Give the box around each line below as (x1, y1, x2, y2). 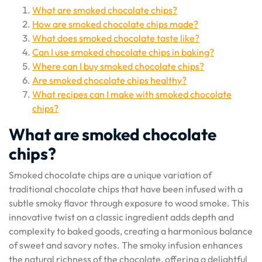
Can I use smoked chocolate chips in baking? (32, 46, 214, 58)
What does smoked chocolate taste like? (32, 32, 199, 44)
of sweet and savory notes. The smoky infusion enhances (9, 239, 243, 251)
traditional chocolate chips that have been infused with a (9, 183, 243, 195)
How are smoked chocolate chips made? (32, 18, 198, 30)
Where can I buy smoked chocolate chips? (32, 60, 204, 72)
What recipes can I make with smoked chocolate (32, 88, 232, 100)
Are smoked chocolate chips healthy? (32, 74, 187, 86)
